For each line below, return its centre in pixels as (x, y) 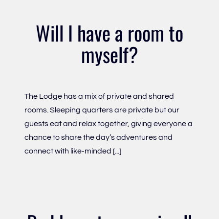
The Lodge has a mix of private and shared (99, 96)
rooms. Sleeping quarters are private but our (102, 110)
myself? (109, 54)
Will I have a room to (109, 33)
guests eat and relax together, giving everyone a (109, 124)
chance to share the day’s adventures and (99, 137)
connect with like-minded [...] (73, 151)
